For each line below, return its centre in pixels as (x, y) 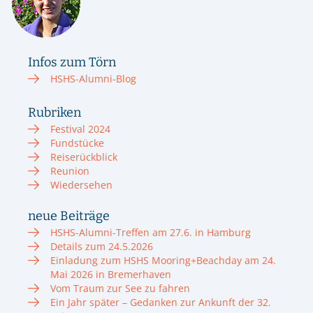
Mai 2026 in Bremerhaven (111, 274)
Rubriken (54, 112)
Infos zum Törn (72, 62)
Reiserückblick (84, 156)
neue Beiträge (69, 216)
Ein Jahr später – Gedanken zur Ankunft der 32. (161, 302)
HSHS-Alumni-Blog (93, 78)
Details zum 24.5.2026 (102, 246)
